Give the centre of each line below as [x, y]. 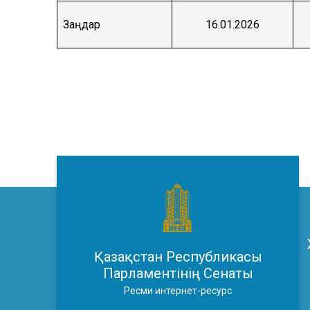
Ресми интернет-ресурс [178, 290]
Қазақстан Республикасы [178, 256]
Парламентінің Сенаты [178, 273]
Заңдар [82, 25]
